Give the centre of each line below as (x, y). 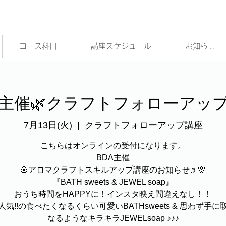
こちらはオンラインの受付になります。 (113, 145)
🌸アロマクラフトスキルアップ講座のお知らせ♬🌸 (113, 169)
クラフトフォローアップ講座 (144, 125)
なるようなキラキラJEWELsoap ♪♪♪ (113, 218)
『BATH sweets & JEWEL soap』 (113, 182)
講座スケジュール (121, 46)
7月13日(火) (48, 125)
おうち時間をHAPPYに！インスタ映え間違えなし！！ (113, 194)
